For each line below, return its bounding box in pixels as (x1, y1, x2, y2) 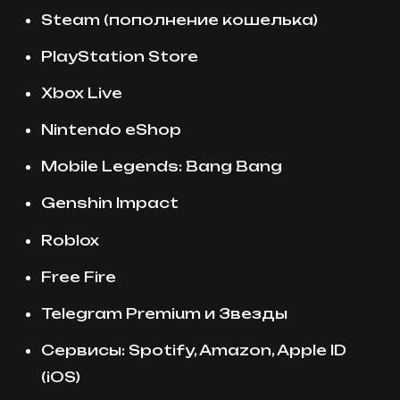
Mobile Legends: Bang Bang (41, 157, 282, 176)
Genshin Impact (41, 194, 179, 212)
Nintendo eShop (41, 121, 181, 139)
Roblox (41, 230, 99, 249)
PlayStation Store (41, 46, 198, 65)
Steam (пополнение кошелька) (41, 10, 318, 29)
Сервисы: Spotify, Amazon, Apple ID (41, 341, 346, 360)
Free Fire (41, 267, 116, 286)
